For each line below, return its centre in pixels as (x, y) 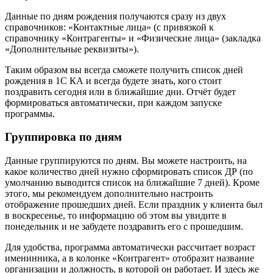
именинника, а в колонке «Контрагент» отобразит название (129, 258)
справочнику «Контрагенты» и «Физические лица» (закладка (133, 38)
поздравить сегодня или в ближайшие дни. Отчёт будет (120, 91)
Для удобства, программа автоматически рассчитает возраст (130, 247)
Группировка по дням (63, 137)
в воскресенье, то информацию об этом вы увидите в (116, 216)
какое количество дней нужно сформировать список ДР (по (129, 172)
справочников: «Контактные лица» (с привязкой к (109, 27)
